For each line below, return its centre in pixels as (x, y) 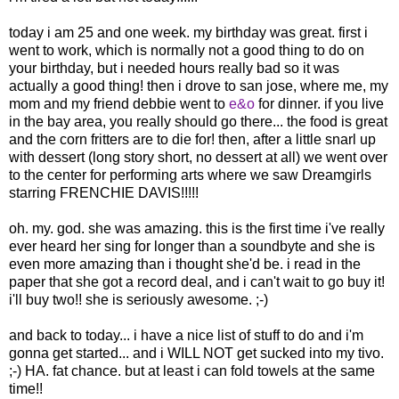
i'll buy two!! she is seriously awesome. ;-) (138, 299)
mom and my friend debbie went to (119, 103)
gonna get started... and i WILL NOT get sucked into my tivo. (196, 353)
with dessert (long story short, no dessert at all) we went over (198, 157)
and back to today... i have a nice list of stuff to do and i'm (186, 335)
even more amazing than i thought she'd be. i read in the (185, 264)
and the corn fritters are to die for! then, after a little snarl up (192, 139)
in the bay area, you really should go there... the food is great (198, 121)
